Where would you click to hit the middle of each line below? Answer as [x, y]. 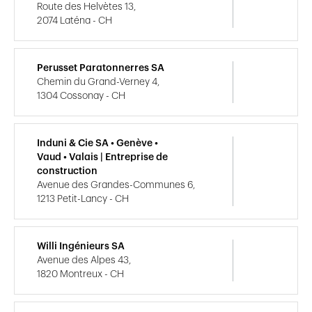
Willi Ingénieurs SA [81, 246]
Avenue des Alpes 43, [84, 260]
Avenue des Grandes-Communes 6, [116, 185]
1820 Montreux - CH [80, 274]
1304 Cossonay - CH [81, 96]
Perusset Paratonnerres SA [101, 68]
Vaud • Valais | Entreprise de [102, 157]
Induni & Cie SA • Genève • [97, 143]
